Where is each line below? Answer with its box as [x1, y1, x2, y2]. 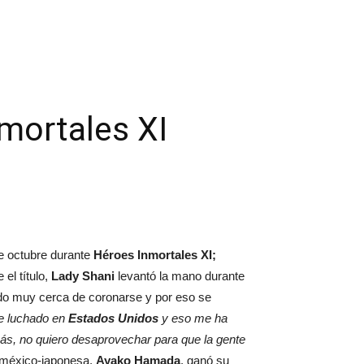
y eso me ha [158, 311, 227, 325]
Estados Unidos [68, 311, 158, 325]
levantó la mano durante [115, 269, 245, 283]
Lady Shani [51, 269, 115, 283]
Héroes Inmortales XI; [93, 248, 216, 262]
